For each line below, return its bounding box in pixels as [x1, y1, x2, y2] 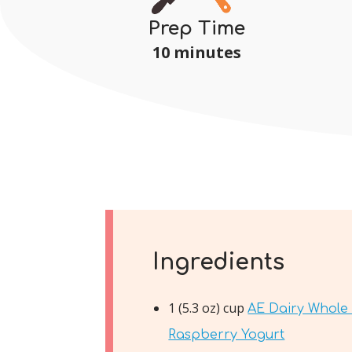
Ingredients [152, 249, 285, 275]
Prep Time [148, 17, 245, 39]
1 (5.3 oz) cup [168, 299, 248, 317]
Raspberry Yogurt [168, 327, 285, 342]
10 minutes [152, 41, 241, 63]
